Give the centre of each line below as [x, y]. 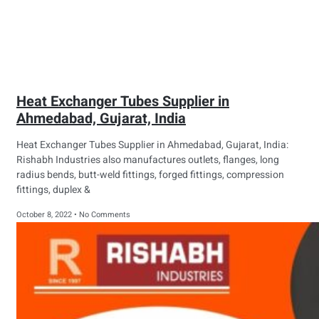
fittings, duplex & [53, 190]
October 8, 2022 [45, 215]
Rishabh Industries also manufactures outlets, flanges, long [148, 160]
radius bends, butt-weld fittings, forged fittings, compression [150, 175]
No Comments [104, 215]
